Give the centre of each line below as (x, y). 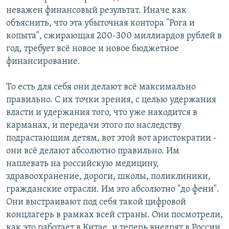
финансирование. (43, 61)
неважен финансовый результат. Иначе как (96, 10)
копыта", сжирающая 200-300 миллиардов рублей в (114, 36)
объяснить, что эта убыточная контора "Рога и (100, 23)
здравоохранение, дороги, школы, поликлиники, (108, 176)
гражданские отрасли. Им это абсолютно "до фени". (113, 189)
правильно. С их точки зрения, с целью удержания (111, 100)
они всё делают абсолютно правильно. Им (93, 151)
